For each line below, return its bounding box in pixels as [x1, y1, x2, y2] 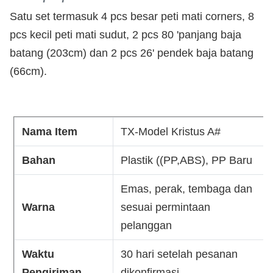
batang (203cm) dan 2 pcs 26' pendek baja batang [10, 47, 253, 59]
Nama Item [22, 126, 78, 138]
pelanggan [121, 219, 172, 232]
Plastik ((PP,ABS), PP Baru [121, 154, 253, 166]
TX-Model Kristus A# [121, 126, 221, 138]
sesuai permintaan [121, 201, 211, 213]
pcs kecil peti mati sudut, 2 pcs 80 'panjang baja [10, 29, 241, 41]
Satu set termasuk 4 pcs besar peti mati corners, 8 [10, 10, 254, 23]
